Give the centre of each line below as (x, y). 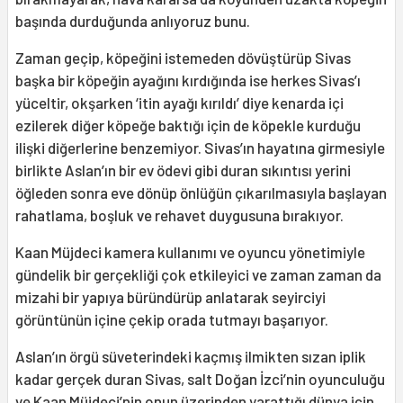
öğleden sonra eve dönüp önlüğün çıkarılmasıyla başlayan (201, 192)
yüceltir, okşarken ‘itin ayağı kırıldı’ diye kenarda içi (179, 102)
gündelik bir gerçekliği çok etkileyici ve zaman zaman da (198, 274)
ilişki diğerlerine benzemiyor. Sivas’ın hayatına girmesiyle (200, 147)
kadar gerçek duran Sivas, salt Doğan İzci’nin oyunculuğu (200, 378)
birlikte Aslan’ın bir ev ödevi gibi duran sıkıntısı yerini (183, 170)
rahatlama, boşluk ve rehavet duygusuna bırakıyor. (179, 215)
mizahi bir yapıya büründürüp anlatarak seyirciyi (170, 296)
